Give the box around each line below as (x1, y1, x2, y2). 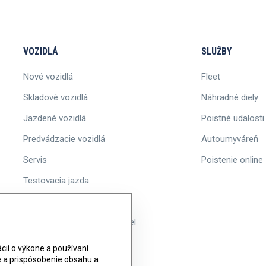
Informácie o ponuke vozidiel (23, 216, 136, 227)
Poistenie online (201, 154, 263, 165)
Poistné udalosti (201, 112, 264, 123)
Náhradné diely (201, 91, 258, 103)
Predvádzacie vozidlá (23, 133, 105, 144)
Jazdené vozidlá (23, 112, 86, 123)
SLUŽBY (201, 45, 232, 57)
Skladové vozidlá (23, 91, 88, 103)
